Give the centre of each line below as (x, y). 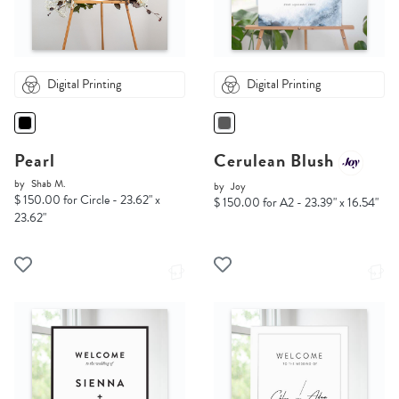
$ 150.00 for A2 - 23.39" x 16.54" (296, 203)
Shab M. (49, 184)
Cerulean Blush (276, 161)
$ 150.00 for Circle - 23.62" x (87, 200)
